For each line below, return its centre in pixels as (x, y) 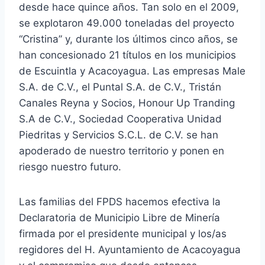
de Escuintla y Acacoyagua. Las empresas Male (132, 71)
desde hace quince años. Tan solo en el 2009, (129, 7)
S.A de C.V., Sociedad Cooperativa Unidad (120, 119)
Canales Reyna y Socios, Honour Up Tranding (127, 103)
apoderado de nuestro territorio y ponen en (122, 151)
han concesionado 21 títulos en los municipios (127, 55)
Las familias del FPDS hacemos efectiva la (120, 202)
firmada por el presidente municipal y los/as (123, 234)
